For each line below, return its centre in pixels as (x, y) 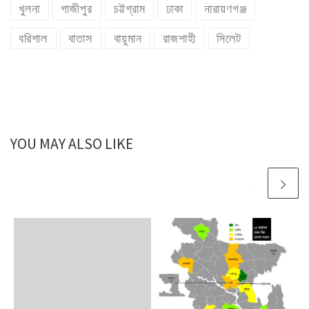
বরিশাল (33, 38)
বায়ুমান (128, 38)
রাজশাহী (179, 38)
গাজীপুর (77, 9)
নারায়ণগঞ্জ (225, 9)
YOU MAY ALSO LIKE (72, 143)
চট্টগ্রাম (129, 9)
